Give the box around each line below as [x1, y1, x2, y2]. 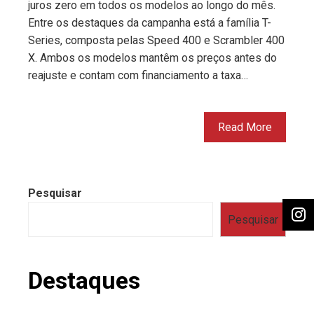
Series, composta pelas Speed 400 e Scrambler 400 [28, 34, 285, 48]
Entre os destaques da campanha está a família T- [28, 16, 271, 30]
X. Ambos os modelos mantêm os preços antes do [28, 51, 277, 65]
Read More [218, 121, 272, 135]
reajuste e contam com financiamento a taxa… [28, 69, 248, 83]
